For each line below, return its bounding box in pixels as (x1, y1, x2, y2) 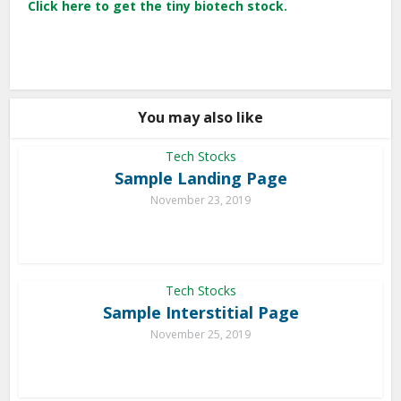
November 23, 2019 (150, 192, 251, 208)
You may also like (138, 107, 263, 127)
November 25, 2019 (150, 327, 251, 342)
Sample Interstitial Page (102, 302, 299, 323)
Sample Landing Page (114, 167, 287, 189)
